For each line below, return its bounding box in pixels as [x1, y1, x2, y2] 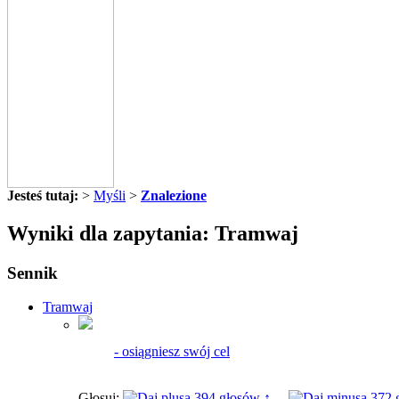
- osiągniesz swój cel [114, 344, 230, 360]
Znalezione [141, 187, 207, 203]
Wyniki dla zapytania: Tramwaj [7, 221, 298, 245]
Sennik [7, 263, 58, 282]
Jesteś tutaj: [7, 187, 78, 203]
